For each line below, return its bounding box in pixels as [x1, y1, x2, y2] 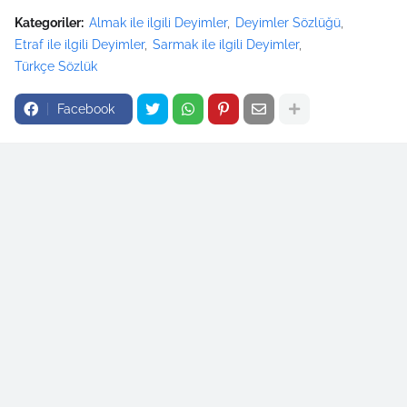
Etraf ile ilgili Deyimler [15, 37, 144, 52]
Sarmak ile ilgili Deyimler [153, 37, 299, 52]
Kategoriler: [15, 15, 84, 30]
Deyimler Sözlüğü [235, 15, 341, 30]
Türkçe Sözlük [15, 59, 97, 74]
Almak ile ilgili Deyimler [89, 15, 227, 30]
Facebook [57, 102, 114, 116]
